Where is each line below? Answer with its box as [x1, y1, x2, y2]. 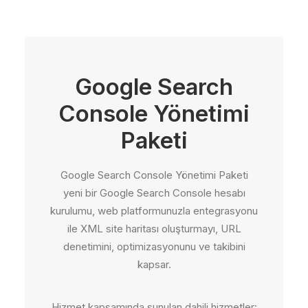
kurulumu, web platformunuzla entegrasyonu [50, 204, 258, 217]
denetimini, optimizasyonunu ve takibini [63, 240, 245, 253]
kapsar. [137, 258, 171, 271]
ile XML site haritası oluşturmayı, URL [67, 222, 241, 235]
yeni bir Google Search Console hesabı [63, 186, 245, 199]
